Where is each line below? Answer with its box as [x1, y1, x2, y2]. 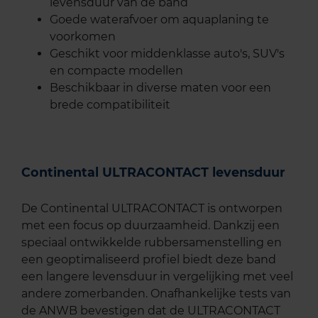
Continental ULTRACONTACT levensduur [21, 164, 285, 180]
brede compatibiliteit [50, 97, 170, 111]
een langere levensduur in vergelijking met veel [21, 270, 293, 284]
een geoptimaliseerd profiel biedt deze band [21, 253, 276, 267]
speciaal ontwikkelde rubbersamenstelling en [21, 236, 282, 250]
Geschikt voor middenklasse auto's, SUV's [50, 46, 285, 60]
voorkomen [50, 29, 116, 43]
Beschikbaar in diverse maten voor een [50, 80, 271, 94]
